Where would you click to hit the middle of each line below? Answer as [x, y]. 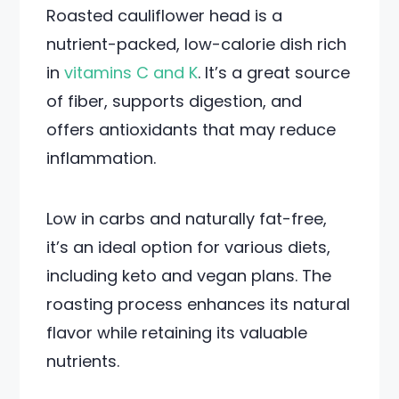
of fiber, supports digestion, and [175, 101]
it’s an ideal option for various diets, [189, 247]
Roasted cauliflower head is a [165, 16]
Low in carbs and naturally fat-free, [187, 219]
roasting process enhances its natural [199, 304]
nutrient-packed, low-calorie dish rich [197, 44]
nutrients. [83, 361]
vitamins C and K [131, 73]
